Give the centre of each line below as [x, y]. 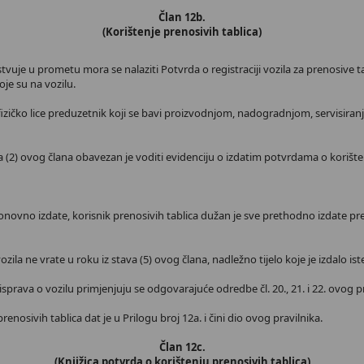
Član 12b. [182, 17]
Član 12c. [182, 347]
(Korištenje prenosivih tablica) [182, 32]
